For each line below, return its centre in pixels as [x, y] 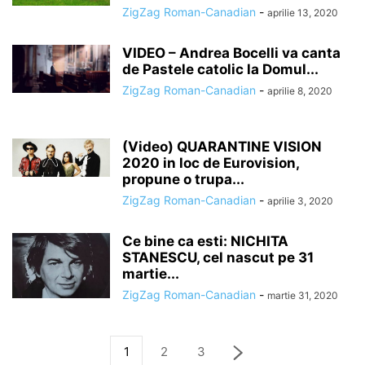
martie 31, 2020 [303, 295]
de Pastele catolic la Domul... [220, 69]
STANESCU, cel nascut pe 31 [218, 257]
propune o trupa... [183, 179]
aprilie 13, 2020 [303, 13]
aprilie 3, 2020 [300, 201]
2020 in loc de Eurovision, [211, 163]
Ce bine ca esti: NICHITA [205, 241]
